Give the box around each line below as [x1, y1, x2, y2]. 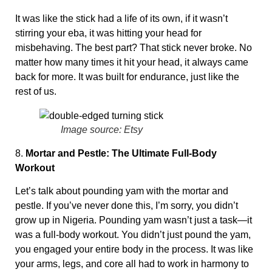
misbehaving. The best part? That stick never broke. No [15, 42, 252, 53]
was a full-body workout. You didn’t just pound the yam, [15, 229, 251, 240]
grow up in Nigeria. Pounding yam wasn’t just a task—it [15, 215, 252, 225]
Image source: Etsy [60, 124, 143, 135]
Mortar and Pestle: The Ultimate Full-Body [25, 148, 217, 158]
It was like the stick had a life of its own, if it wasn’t [15, 13, 228, 24]
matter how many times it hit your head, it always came [15, 56, 248, 67]
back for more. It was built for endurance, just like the [15, 71, 239, 82]
